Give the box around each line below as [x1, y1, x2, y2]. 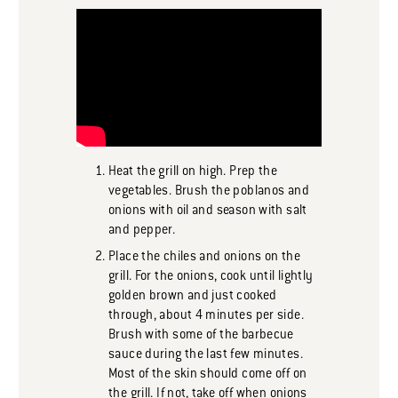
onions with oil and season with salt [108, 204, 307, 219]
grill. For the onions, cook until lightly [108, 270, 314, 285]
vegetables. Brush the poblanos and [108, 185, 309, 200]
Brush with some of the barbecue [108, 329, 294, 344]
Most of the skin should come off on [108, 368, 307, 383]
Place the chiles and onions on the [108, 251, 300, 266]
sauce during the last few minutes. [108, 348, 303, 363]
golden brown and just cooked [108, 290, 277, 305]
